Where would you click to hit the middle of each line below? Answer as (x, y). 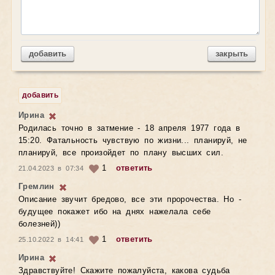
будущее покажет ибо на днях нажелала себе (115, 212)
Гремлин (37, 187)
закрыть (232, 54)
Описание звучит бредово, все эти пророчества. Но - (130, 200)
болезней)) (39, 224)
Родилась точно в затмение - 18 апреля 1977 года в (130, 129)
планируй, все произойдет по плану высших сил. (121, 153)
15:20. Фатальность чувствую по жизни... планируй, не (133, 141)
